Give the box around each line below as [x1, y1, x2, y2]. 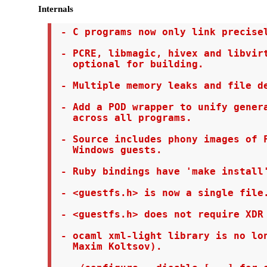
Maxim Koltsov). [54, 241, 162, 253]
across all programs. [54, 113, 192, 124]
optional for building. [54, 59, 204, 70]
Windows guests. [54, 145, 162, 156]
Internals [38, 3, 73, 14]
